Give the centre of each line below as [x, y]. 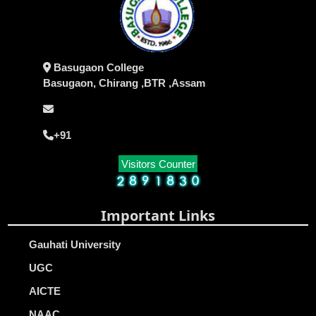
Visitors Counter [158, 164]
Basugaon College [98, 67]
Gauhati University [75, 245]
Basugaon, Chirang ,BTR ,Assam [124, 83]
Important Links [158, 216]
